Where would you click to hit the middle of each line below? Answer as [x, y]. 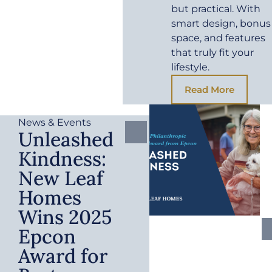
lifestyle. [191, 67]
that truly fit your [213, 52]
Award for [63, 256]
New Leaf [61, 178]
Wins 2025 [65, 217]
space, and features [219, 38]
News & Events [55, 122]
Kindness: [62, 158]
